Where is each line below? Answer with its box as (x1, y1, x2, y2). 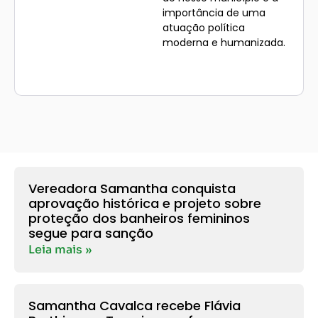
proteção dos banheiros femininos (28, 209, 250, 227)
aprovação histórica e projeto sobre (28, 194, 261, 212)
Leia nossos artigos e (168, 59, 274, 72)
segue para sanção (28, 224, 153, 242)
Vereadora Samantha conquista (28, 179, 236, 197)
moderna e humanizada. (162, 35, 285, 50)
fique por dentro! (177, 69, 264, 82)
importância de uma (162, 6, 265, 21)
